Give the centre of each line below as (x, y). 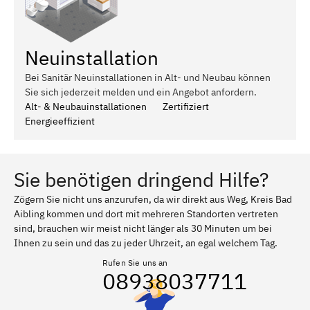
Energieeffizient (60, 121)
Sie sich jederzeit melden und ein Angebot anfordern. (141, 92)
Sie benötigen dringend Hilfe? (141, 179)
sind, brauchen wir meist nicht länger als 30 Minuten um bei (143, 228)
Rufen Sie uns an (135, 262)
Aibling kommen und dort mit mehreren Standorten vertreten (146, 213)
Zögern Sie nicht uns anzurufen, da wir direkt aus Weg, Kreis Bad (153, 199)
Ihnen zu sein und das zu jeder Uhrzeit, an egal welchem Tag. (146, 243)
